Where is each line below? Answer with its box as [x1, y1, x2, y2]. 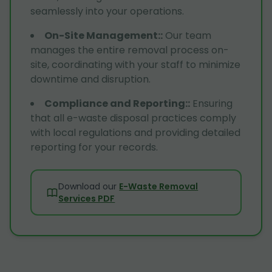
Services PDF [58, 192, 115, 205]
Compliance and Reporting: [44, 96, 188, 110]
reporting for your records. [30, 140, 158, 154]
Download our [58, 180, 117, 192]
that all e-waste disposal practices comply [30, 110, 236, 125]
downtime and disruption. [30, 72, 151, 86]
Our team [165, 28, 211, 42]
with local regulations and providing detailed [30, 125, 240, 140]
